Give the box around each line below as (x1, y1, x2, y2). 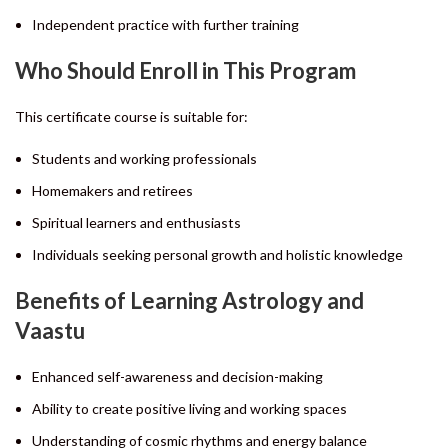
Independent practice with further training (32, 15, 299, 33)
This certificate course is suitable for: (15, 107, 248, 125)
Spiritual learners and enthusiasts (32, 213, 241, 231)
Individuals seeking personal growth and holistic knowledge (32, 245, 403, 263)
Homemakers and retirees (32, 181, 193, 199)
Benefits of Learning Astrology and (15, 286, 364, 314)
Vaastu (15, 316, 85, 344)
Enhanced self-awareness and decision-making (32, 367, 323, 385)
